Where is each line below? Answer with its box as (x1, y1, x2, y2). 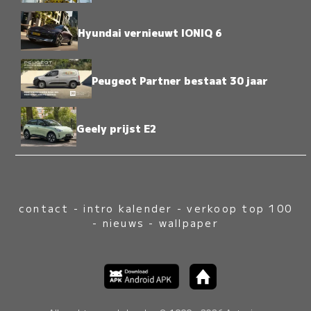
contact (18, 200, 69, 215)
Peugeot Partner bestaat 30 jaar (92, 73, 269, 88)
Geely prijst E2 (76, 121, 157, 136)
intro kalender (83, 200, 173, 215)
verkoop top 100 (187, 200, 293, 215)
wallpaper (158, 215, 219, 230)
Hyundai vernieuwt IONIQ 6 (77, 24, 222, 40)
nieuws (102, 215, 144, 230)
